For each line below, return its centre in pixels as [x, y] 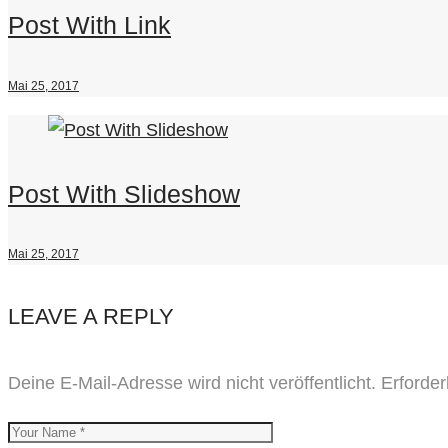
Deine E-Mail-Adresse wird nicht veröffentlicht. [192, 382]
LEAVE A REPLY [91, 316]
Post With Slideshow [124, 193]
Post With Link [89, 25]
